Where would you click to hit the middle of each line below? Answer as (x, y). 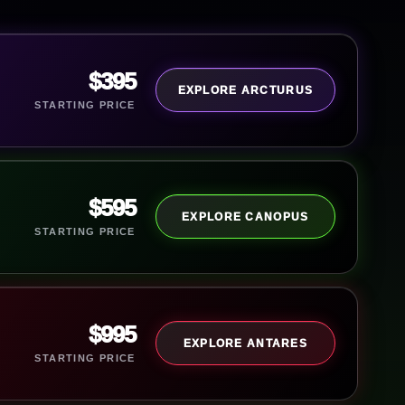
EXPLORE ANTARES (245, 343)
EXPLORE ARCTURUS (245, 90)
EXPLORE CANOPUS (245, 217)
